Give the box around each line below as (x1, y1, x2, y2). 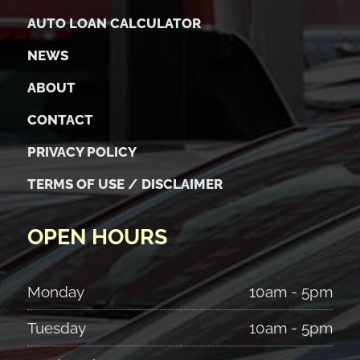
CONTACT (27, 111, 93, 128)
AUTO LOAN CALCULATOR (27, 14, 201, 31)
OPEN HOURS (27, 223, 168, 250)
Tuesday (27, 319, 86, 337)
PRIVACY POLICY (27, 143, 137, 160)
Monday (27, 282, 84, 301)
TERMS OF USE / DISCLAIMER (27, 175, 223, 192)
